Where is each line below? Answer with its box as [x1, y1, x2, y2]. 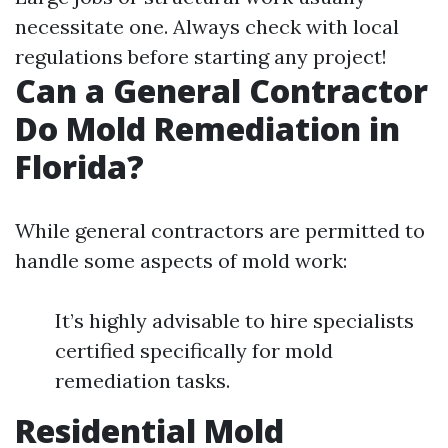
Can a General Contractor [15, 69, 428, 113]
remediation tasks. [55, 368, 230, 394]
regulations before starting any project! [15, 44, 387, 70]
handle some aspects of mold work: [15, 248, 347, 274]
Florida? [15, 145, 144, 189]
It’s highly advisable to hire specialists [55, 308, 414, 334]
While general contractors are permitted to [15, 218, 425, 244]
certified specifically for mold [55, 338, 333, 364]
